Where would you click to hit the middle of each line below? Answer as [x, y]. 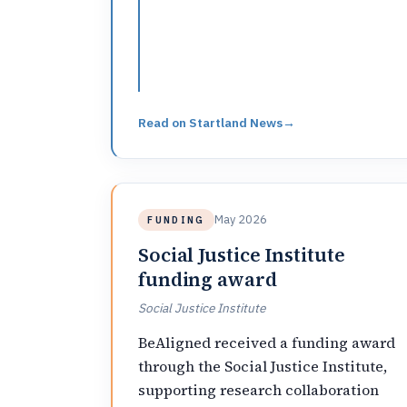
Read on [164, 122]
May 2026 [240, 220]
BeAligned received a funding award [267, 342]
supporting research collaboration [258, 389]
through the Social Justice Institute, [263, 366]
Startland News [236, 122]
